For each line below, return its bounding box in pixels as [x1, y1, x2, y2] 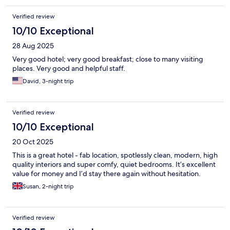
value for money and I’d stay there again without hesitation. [12, 169, 201, 179]
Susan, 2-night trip [23, 182, 74, 191]
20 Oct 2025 [12, 137, 53, 147]
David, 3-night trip [23, 77, 74, 86]
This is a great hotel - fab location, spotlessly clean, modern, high [12, 150, 218, 160]
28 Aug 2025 [12, 41, 54, 51]
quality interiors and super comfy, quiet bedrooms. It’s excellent [12, 160, 216, 169]
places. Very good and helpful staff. [12, 64, 125, 73]
